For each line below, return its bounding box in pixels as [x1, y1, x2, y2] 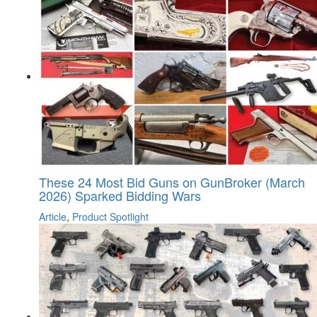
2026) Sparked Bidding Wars [39, 186, 201, 205]
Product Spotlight [72, 209, 149, 224]
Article [39, 209, 67, 224]
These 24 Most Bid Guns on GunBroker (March [39, 173, 305, 192]
